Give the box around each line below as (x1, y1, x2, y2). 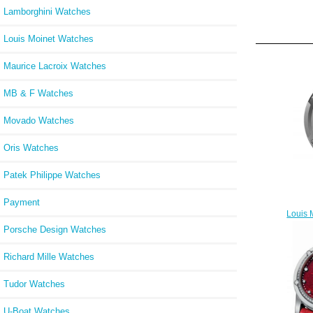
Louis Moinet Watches (3, 33, 94, 44)
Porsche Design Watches (3, 224, 106, 235)
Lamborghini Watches (3, 6, 91, 17)
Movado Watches (3, 115, 74, 126)
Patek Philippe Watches (3, 169, 101, 180)
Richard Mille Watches (3, 251, 94, 262)
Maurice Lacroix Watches (3, 60, 106, 71)
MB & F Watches (3, 87, 73, 99)
